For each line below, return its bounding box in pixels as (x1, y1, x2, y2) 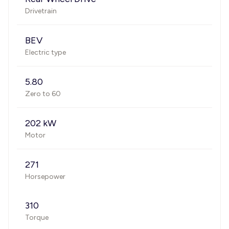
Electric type (25, 48, 66, 57)
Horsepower (25, 172, 65, 181)
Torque (25, 213, 49, 222)
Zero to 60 (25, 89, 61, 98)
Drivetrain (25, 7, 57, 15)
